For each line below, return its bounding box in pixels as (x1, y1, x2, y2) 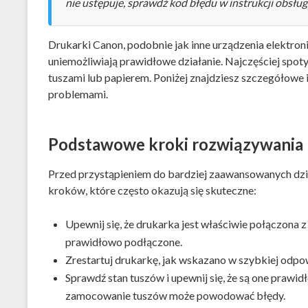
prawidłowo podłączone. (65, 234, 182, 248)
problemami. (47, 87, 108, 100)
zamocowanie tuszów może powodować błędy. (65, 288, 285, 302)
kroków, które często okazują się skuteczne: (47, 183, 256, 197)
